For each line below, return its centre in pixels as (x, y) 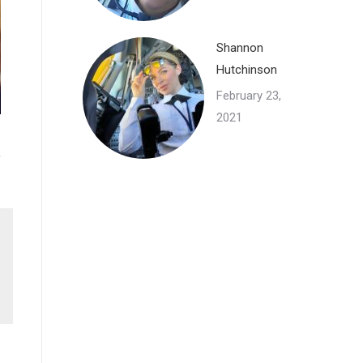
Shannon (240, 48)
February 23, (249, 96)
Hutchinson (247, 70)
